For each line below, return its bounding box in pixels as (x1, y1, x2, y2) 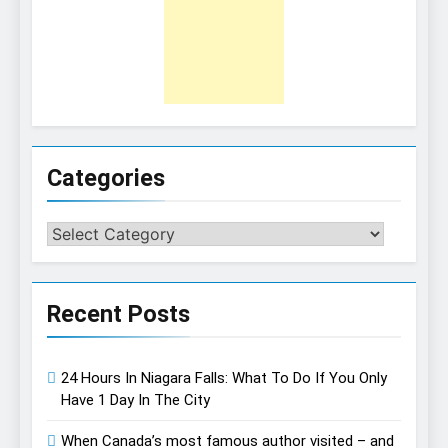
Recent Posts (47, 300, 190, 329)
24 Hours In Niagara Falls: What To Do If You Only (61, 369, 387, 388)
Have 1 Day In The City (61, 391, 210, 410)
